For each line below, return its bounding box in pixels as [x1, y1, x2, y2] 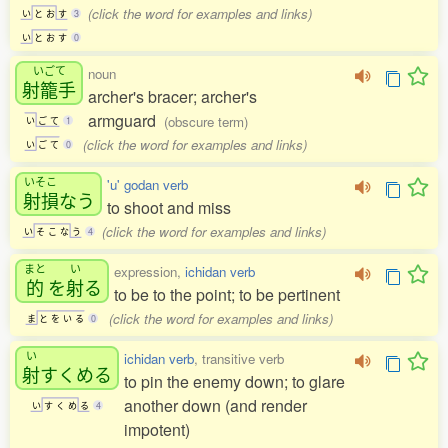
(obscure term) [164, 112, 248, 131]
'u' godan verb [107, 175, 188, 194]
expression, [114, 262, 185, 281]
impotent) [124, 418, 190, 441]
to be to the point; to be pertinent [114, 283, 340, 306]
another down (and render [124, 394, 307, 417]
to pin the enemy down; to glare [124, 370, 345, 393]
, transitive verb [194, 349, 284, 368]
